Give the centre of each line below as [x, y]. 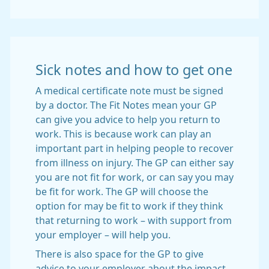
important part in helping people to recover [134, 148]
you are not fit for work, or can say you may [134, 177]
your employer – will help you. [103, 235]
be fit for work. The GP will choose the [122, 192]
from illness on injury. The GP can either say [134, 163]
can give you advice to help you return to [128, 119]
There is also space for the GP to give [119, 254]
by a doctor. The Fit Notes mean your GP [126, 105]
